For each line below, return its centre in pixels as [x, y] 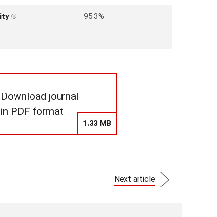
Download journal [40, 96]
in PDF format [32, 111]
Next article [135, 179]
